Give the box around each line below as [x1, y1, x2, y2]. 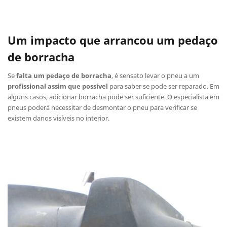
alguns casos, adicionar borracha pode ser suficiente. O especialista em [8, 92, 219, 102]
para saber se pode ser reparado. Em [108, 82, 219, 91]
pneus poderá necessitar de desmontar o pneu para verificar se [8, 103, 197, 112]
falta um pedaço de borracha [16, 71, 111, 81]
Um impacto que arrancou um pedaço [8, 32, 218, 48]
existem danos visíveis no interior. [8, 113, 109, 123]
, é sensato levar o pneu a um [111, 71, 199, 81]
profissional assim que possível [8, 82, 108, 91]
